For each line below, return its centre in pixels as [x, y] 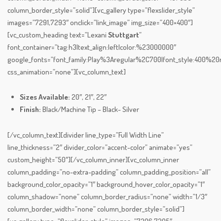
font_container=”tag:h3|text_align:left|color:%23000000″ [92, 47]
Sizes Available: [46, 97]
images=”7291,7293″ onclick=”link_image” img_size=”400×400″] [100, 23]
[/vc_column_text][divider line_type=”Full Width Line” [86, 135]
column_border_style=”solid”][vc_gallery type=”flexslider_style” [101, 10]
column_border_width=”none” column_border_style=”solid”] [96, 209]
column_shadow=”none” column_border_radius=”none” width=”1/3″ [107, 197]
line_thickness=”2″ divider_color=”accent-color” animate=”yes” [100, 147]
